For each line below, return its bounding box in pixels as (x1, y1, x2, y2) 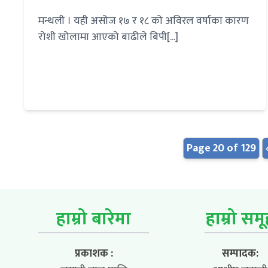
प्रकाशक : (74, 245, 113, 263)
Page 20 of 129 (187, 139, 256, 158)
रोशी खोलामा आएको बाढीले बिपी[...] (38, 28, 178, 47)
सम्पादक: (221, 245, 258, 263)
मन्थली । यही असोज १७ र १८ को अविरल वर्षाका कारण (38, 12, 249, 31)
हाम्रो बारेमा (56, 204, 131, 234)
